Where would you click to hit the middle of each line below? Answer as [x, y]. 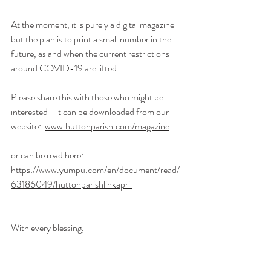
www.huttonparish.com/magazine [107, 126]
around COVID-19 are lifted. [65, 68]
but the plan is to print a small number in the [92, 39]
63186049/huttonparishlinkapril [71, 184]
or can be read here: [48, 155]
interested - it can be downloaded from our [91, 112]
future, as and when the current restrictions [91, 54]
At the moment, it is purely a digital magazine [93, 24]
